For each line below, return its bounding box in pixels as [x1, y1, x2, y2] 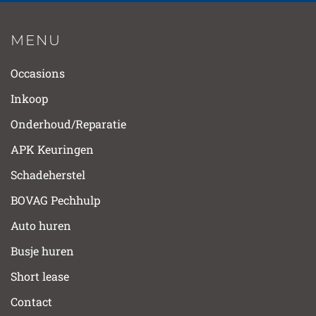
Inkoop [11, 91, 48, 107]
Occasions [11, 66, 65, 81]
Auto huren [11, 218, 71, 233]
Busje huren [11, 243, 74, 259]
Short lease [11, 269, 69, 284]
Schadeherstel [11, 167, 85, 183]
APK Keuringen [11, 142, 94, 157]
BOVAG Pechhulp [11, 193, 100, 208]
